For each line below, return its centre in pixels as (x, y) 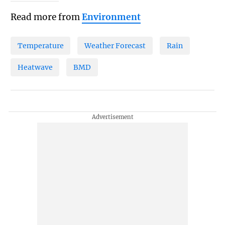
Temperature (40, 45)
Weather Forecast (115, 45)
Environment (111, 17)
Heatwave (35, 67)
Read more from (46, 17)
